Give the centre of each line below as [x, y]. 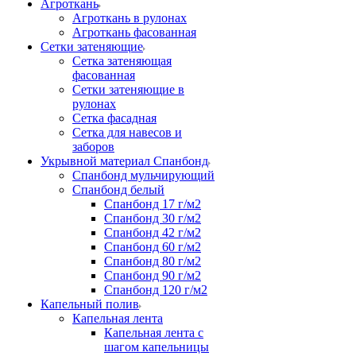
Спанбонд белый [118, 190]
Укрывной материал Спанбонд [124, 161]
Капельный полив [90, 304]
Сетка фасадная [114, 118]
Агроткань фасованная [134, 32]
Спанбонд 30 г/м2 [153, 218]
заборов [93, 147]
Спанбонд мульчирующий [143, 175]
